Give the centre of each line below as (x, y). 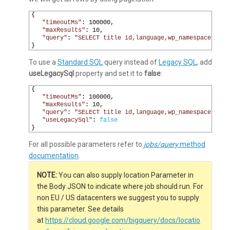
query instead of (131, 62)
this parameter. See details (80, 209)
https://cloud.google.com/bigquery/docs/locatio (123, 220)
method (192, 144)
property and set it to (109, 73)
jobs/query (161, 144)
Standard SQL (80, 62)
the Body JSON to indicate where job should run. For (120, 186)
